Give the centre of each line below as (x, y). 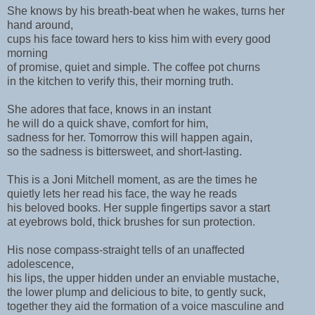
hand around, (40, 25)
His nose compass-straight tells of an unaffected (126, 250)
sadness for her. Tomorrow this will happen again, (130, 137)
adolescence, (40, 264)
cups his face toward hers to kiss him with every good (139, 39)
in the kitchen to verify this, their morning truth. (120, 81)
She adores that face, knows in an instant (109, 109)
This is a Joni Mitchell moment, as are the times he (132, 179)
